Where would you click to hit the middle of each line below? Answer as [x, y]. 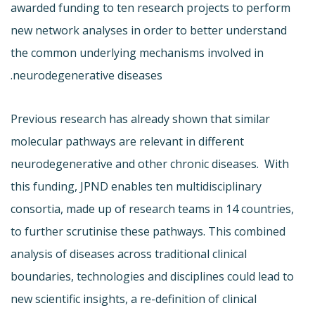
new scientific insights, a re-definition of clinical [134, 298]
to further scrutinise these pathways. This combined [148, 231]
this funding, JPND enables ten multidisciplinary [136, 186]
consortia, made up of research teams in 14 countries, [152, 208]
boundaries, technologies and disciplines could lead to [152, 276]
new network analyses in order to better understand [149, 30]
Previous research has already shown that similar [140, 118]
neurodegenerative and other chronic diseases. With [150, 163]
